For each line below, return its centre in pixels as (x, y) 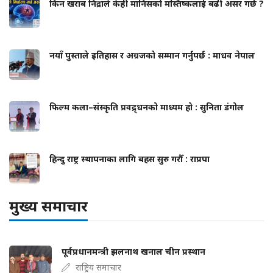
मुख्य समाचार (48, 206)
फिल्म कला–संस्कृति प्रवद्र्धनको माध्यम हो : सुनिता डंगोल (147, 107)
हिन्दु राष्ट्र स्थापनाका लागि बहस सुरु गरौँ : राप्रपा (129, 159)
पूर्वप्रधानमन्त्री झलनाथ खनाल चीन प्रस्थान (133, 252)
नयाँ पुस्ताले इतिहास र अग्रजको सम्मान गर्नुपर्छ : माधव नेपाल (152, 55)
